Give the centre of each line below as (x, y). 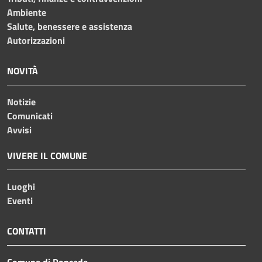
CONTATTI (27, 231)
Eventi (20, 200)
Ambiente (27, 12)
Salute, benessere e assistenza (70, 26)
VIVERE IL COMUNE (47, 155)
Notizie (21, 101)
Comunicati (30, 116)
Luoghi (21, 186)
